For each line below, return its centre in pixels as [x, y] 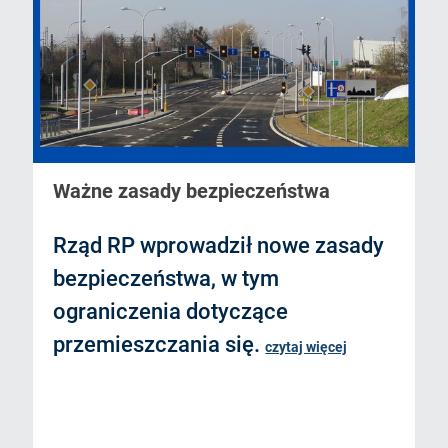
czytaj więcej [306, 347]
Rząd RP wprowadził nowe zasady [219, 246]
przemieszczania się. [159, 345]
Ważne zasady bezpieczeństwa [192, 191]
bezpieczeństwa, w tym [166, 279]
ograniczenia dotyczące [171, 312]
